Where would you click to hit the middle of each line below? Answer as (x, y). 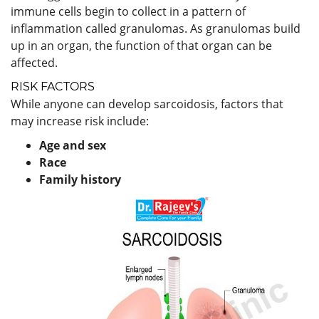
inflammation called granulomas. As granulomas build (156, 28)
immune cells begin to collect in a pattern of (128, 11)
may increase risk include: (80, 121)
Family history (80, 179)
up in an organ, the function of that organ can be (141, 45)
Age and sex (73, 145)
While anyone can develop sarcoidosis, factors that (147, 104)
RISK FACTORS (53, 86)
